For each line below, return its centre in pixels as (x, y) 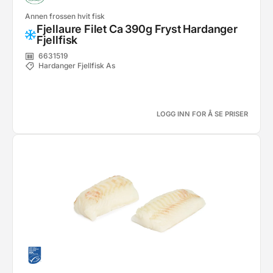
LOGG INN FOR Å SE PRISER (202, 114)
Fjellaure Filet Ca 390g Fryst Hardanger (137, 29)
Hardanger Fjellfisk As (77, 66)
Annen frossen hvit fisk (65, 16)
